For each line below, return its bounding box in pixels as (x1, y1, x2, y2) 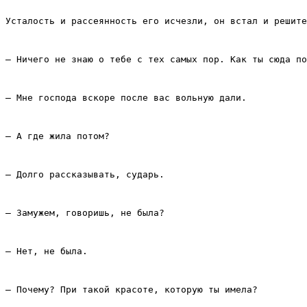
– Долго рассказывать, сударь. (5, 169, 164, 180)
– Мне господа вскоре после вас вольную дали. (5, 93, 247, 103)
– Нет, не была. (5, 246, 88, 257)
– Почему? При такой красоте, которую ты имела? (5, 284, 258, 295)
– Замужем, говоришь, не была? (5, 208, 164, 219)
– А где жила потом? (5, 131, 110, 142)
